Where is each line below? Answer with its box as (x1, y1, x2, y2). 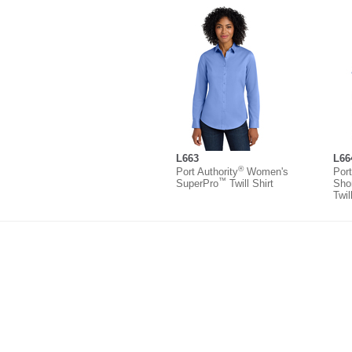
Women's (244, 165, 288, 178)
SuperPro (176, 177, 218, 189)
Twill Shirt (226, 177, 273, 189)
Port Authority (176, 165, 238, 178)
